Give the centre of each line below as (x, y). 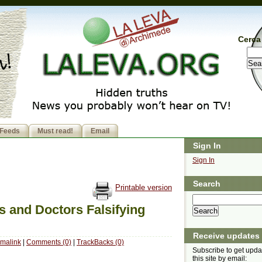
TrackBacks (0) (100, 242)
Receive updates (226, 236)
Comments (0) (49, 242)
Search (207, 184)
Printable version (144, 188)
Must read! (55, 131)
